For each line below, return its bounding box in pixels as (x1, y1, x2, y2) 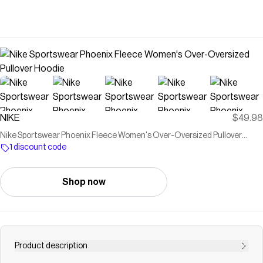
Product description (15, 242, 87, 250)
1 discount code (9, 143, 66, 151)
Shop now (62, 177, 106, 187)
